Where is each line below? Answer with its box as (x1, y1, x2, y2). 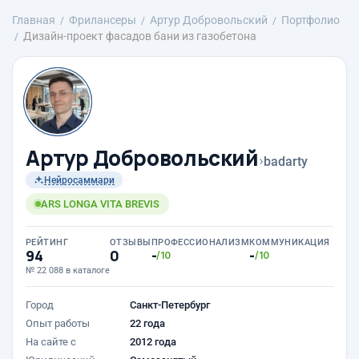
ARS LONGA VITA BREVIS (41, 198, 159, 210)
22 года (130, 317, 165, 329)
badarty (263, 154, 308, 169)
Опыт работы (26, 317, 90, 329)
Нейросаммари (44, 174, 115, 186)
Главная (12, 14, 55, 26)
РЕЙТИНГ (26, 237, 69, 248)
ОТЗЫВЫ (110, 237, 151, 248)
